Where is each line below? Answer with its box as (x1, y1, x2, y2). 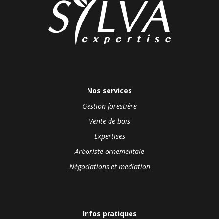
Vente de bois (89, 116, 130, 126)
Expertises (94, 131, 125, 141)
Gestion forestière (82, 101, 137, 111)
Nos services (87, 86, 132, 95)
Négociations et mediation (69, 162, 150, 172)
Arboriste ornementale (75, 147, 144, 156)
